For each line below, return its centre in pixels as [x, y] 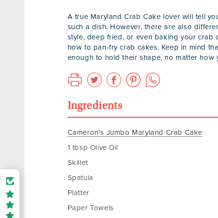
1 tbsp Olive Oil [93, 148]
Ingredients [95, 107]
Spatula [80, 178]
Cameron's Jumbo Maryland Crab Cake [135, 133]
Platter [78, 193]
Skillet [78, 163]
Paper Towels [91, 208]
